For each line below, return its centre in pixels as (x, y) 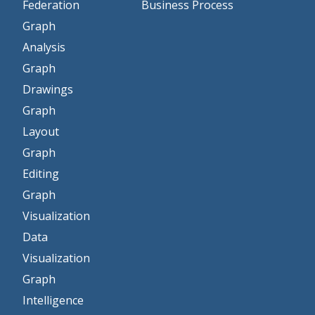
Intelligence (53, 300)
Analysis (44, 47)
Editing (41, 173)
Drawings (48, 89)
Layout (41, 131)
